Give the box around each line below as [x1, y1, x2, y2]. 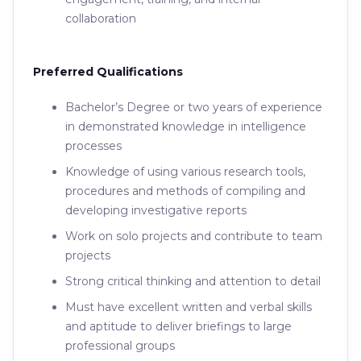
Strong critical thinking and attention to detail [65, 274, 321, 288]
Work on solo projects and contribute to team [65, 229, 322, 243]
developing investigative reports [65, 203, 247, 218]
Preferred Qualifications [33, 64, 183, 79]
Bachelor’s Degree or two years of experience [65, 100, 322, 114]
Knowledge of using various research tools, [65, 164, 305, 179]
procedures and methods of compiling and [65, 184, 305, 198]
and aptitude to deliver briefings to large [65, 319, 292, 334]
